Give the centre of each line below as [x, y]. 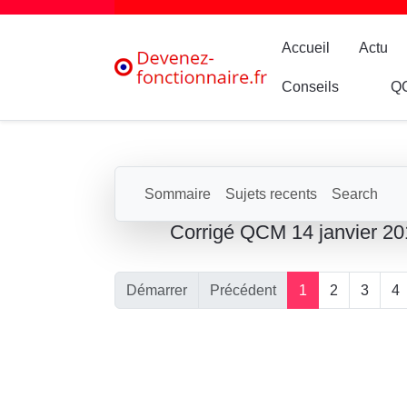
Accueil [306, 48]
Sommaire [178, 194]
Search [355, 194]
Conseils [310, 87]
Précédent [243, 290]
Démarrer [157, 290]
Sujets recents [271, 194]
